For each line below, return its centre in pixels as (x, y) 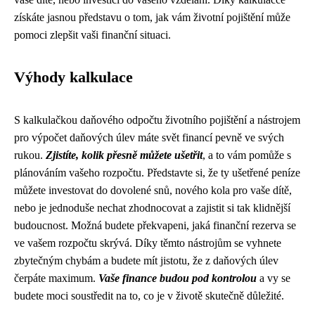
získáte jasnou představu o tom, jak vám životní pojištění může (152, 17)
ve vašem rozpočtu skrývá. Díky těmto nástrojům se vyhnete (148, 243)
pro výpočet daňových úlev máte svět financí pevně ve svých (149, 137)
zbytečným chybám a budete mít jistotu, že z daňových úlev (146, 261)
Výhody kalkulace (73, 77)
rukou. (30, 155)
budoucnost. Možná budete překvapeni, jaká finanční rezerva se (155, 225)
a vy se (274, 278)
